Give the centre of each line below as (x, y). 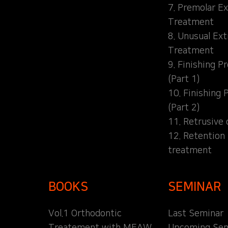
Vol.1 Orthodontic (85, 213)
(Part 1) (183, 79)
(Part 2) (183, 108)
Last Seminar (195, 213)
